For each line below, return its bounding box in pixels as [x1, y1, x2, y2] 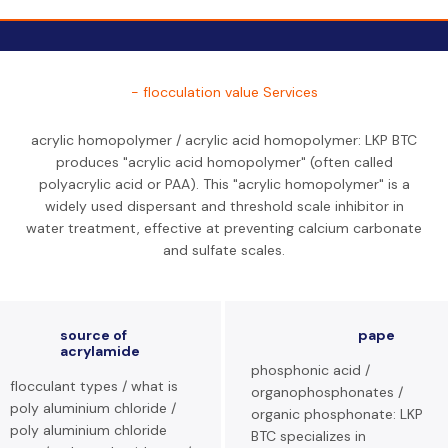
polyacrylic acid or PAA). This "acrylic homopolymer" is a [38, 175, 410, 193]
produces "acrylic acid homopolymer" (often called [55, 153, 393, 171]
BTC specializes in [251, 427, 366, 445]
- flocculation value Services [130, 83, 318, 101]
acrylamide [60, 342, 140, 360]
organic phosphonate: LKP [251, 405, 423, 423]
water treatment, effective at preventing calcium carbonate [26, 219, 422, 237]
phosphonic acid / [251, 361, 370, 379]
